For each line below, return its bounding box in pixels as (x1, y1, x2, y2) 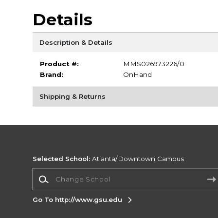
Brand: (39, 71, 63, 79)
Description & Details (39, 38, 112, 46)
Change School (32, 168, 84, 176)
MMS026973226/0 (123, 60, 184, 68)
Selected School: (33, 155, 91, 163)
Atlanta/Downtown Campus (90, 155, 184, 163)
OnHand (123, 71, 152, 79)
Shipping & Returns (39, 92, 106, 101)
